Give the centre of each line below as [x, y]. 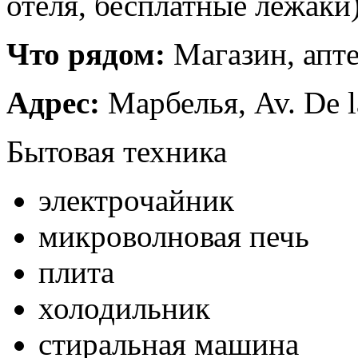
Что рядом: [86, 54]
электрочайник [136, 201]
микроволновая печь [174, 237]
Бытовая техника [117, 152]
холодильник [124, 308]
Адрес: [53, 103]
